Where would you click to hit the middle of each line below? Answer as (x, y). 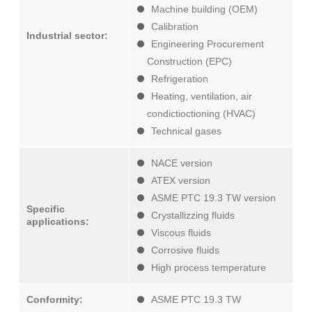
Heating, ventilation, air (202, 96)
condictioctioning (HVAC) (201, 114)
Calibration (175, 27)
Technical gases (186, 131)
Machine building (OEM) (204, 9)
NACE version (182, 163)
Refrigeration (180, 79)
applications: (58, 222)
